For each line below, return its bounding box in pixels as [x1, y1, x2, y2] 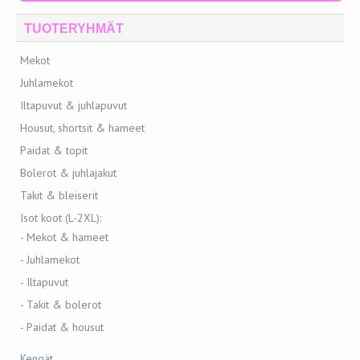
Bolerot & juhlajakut [20, 166, 117, 180]
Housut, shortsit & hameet [20, 121, 145, 135]
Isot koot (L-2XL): [20, 211, 101, 225]
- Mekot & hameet [20, 230, 108, 244]
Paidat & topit [20, 143, 88, 157]
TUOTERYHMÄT [24, 22, 124, 35]
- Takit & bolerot [20, 297, 101, 312]
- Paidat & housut [20, 320, 104, 334]
